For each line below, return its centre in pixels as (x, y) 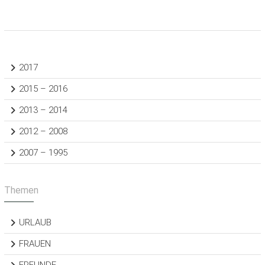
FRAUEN (35, 243)
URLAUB (35, 222)
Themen (21, 190)
